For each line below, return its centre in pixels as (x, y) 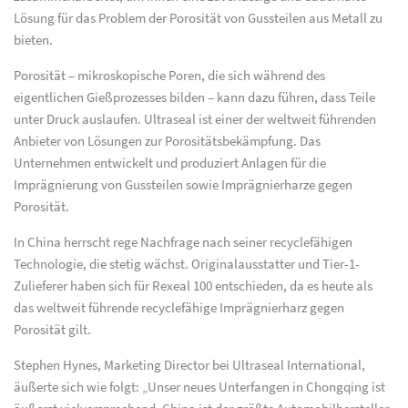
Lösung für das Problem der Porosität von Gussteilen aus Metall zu (198, 19)
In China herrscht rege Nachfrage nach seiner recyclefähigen (183, 243)
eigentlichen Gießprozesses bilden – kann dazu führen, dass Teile (194, 98)
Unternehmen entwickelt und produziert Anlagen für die (170, 163)
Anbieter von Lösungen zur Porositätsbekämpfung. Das (167, 142)
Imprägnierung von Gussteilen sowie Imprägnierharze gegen (183, 185)
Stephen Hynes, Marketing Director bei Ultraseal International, (189, 366)
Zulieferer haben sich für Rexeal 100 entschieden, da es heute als (193, 286)
